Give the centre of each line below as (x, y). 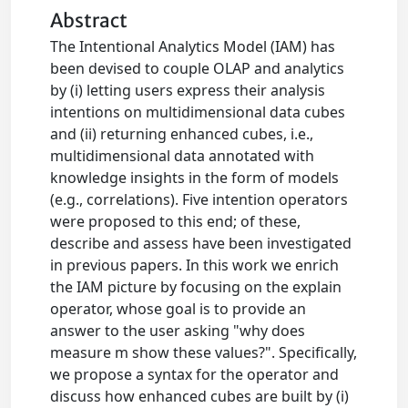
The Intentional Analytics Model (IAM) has (193, 47)
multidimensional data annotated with (183, 156)
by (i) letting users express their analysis (188, 91)
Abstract (89, 21)
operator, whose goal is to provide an (178, 309)
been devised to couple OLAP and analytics (198, 69)
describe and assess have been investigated (201, 244)
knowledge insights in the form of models (195, 178)
